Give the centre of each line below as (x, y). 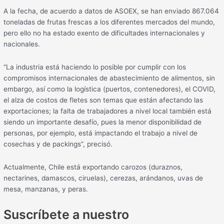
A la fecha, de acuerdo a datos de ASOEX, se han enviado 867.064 (111, 11)
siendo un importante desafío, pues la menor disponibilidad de (103, 122)
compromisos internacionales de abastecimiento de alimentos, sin (109, 78)
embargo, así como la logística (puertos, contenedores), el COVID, (110, 89)
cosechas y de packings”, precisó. (58, 144)
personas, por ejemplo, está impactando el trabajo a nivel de (101, 133)
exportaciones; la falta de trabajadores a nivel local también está (108, 111)
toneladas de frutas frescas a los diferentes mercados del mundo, (109, 22)
